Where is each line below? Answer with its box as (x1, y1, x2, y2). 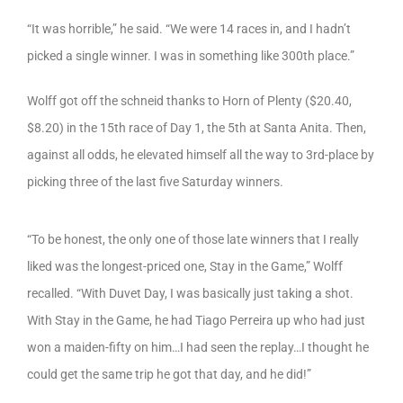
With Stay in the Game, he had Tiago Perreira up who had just (27, 312, 365, 327)
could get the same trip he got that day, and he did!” (27, 366, 311, 381)
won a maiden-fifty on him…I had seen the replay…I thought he (27, 339, 369, 354)
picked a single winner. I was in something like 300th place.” (27, 49, 354, 64)
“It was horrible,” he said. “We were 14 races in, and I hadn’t (27, 22, 351, 37)
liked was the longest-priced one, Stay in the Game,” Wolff (27, 258, 343, 273)
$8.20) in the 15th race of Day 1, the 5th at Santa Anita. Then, (27, 121, 366, 136)
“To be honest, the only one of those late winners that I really (27, 231, 359, 246)
